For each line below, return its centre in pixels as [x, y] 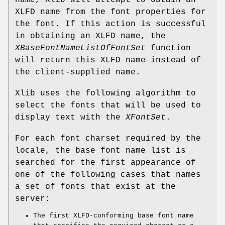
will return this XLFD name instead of [108, 61]
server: [33, 199]
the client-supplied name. [78, 73]
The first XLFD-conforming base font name [114, 216]
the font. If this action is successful [110, 24]
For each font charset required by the [108, 139]
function [168, 48]
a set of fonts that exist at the [95, 187]
